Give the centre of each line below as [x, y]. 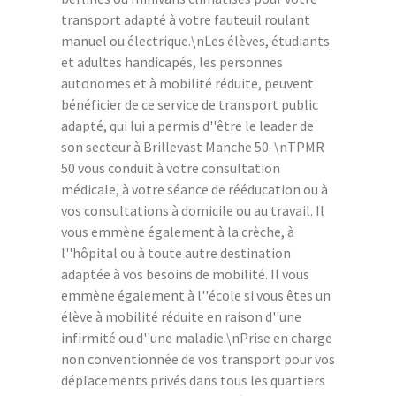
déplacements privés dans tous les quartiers [193, 380]
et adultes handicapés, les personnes [172, 61]
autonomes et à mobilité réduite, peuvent [187, 83]
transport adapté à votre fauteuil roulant [186, 19]
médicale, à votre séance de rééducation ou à [194, 189]
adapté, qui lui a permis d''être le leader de [187, 125]
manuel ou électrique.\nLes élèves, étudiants [195, 40]
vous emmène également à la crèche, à [178, 231]
